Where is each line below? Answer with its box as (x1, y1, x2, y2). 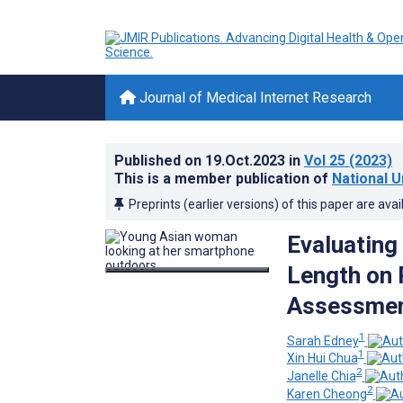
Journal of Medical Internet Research (136, 89, 372, 106)
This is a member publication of (114, 170, 332, 187)
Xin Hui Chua (286, 351, 358, 366)
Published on (114, 152, 205, 169)
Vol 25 (304, 152, 345, 169)
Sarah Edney (286, 333, 359, 348)
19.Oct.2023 (205, 152, 289, 169)
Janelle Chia (286, 368, 356, 383)
